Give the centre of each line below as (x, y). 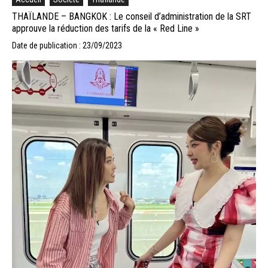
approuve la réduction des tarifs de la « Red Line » (106, 28)
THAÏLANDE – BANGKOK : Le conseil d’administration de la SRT (132, 16)
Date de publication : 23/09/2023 (67, 45)
